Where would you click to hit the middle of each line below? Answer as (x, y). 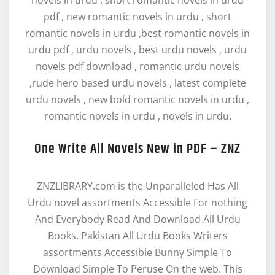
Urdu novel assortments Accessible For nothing (137, 203)
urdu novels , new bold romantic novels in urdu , (137, 100)
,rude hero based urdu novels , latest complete (137, 83)
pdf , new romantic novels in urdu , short (137, 17)
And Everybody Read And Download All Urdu (137, 219)
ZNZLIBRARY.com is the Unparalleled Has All (137, 186)
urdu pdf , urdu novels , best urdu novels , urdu (137, 50)
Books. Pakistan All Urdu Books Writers (137, 236)
